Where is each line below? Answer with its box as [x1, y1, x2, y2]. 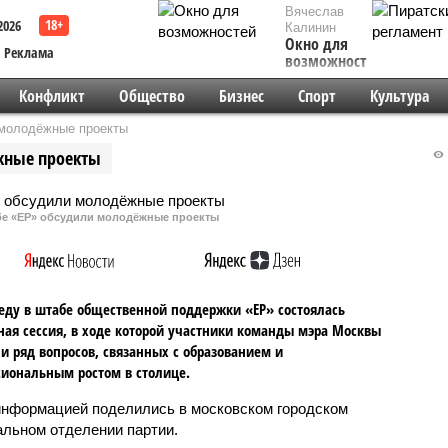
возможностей [285, 50, 383, 72]
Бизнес [218, 85, 264, 107]
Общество [118, 85, 185, 107]
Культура [369, 85, 429, 107]
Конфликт [18, 85, 85, 107]
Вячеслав [285, 4, 344, 19]
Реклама [4, 43, 54, 62]
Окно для [285, 33, 348, 55]
